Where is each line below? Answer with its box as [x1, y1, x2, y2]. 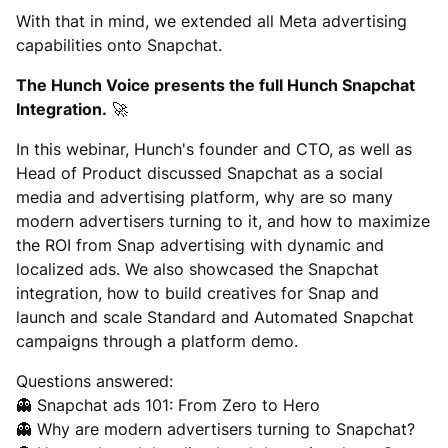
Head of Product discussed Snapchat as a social [16, 163, 383, 183]
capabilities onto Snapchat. [16, 35, 222, 55]
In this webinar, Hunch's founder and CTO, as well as [16, 139, 412, 159]
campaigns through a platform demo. [16, 331, 298, 351]
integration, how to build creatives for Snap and [16, 283, 379, 303]
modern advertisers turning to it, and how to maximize [16, 211, 430, 231]
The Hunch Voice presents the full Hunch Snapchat [16, 75, 415, 95]
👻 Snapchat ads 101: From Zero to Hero [16, 395, 320, 415]
